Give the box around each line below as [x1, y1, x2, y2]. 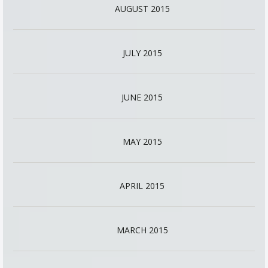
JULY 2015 [122, 47, 162, 59]
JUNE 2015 [121, 92, 163, 103]
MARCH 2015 [116, 224, 168, 236]
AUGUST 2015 [114, 3, 170, 14]
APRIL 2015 [120, 180, 165, 191]
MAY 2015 [122, 136, 162, 147]
